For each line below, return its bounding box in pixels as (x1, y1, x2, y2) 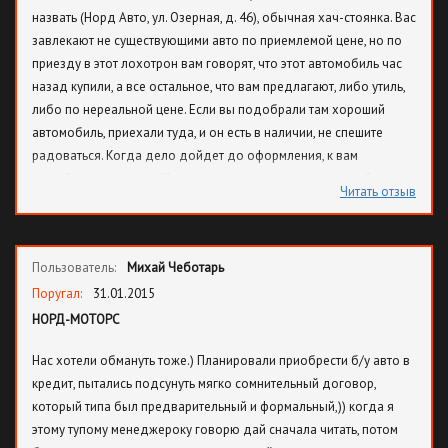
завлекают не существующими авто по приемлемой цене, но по (32, 32, 402, 49)
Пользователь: (32, 259, 119, 276)
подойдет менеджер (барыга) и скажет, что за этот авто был (32, 170, 388, 187)
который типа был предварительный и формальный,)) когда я (32, 398, 394, 415)
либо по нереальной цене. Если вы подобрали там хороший (32, 101, 385, 118)
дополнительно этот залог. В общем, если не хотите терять (32, 216, 376, 233)
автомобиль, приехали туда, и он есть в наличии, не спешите (32, 124, 383, 141)
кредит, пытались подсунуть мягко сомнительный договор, (32, 375, 376, 392)
